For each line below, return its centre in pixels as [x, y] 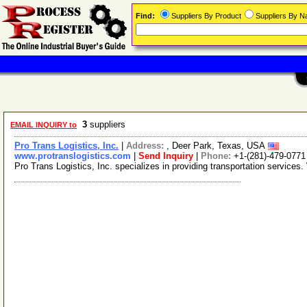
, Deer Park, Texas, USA [217, 146]
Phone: [217, 156]
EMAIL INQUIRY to [44, 125]
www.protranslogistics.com [73, 156]
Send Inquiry [166, 156]
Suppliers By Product [206, 16]
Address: [146, 146]
